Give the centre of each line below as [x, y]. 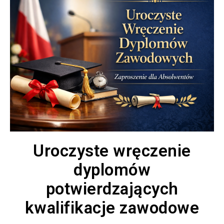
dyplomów [112, 170]
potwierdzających [112, 189]
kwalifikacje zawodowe [112, 208]
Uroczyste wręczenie [112, 151]
